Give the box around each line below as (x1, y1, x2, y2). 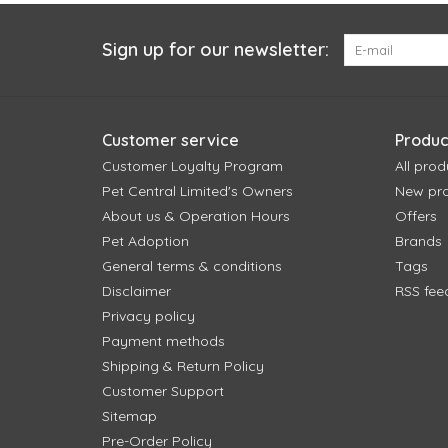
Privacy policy (102, 307, 195, 326)
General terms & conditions (102, 257, 282, 276)
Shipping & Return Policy (102, 357, 264, 376)
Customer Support (102, 382, 224, 401)
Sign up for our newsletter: (102, 38, 329, 62)
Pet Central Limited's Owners (102, 182, 293, 201)
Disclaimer (102, 282, 171, 301)
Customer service (102, 130, 239, 151)
